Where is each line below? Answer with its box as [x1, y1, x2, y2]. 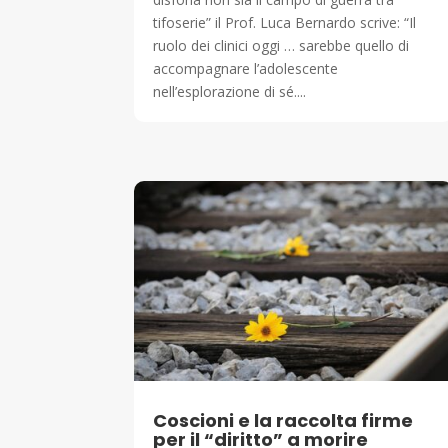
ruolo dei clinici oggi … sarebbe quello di [153, 36, 410, 56]
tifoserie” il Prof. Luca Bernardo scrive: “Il [153, 13, 417, 33]
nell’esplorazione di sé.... [153, 82, 307, 102]
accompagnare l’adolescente [153, 59, 339, 79]
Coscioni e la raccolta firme [153, 407, 414, 433]
